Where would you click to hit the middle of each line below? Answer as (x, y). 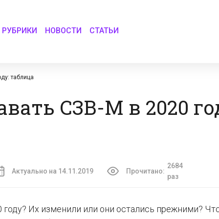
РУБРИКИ (20, 30)
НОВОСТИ (64, 30)
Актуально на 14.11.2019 (53, 171)
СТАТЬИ (104, 30)
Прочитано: (145, 171)
